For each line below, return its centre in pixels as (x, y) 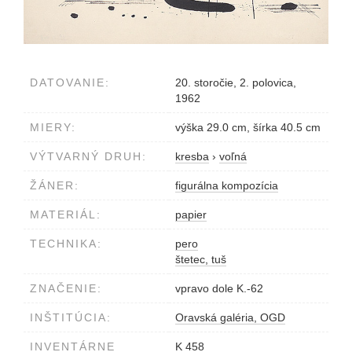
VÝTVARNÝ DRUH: (88, 156)
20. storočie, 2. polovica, (236, 82)
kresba (192, 156)
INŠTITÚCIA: (71, 317)
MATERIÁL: (66, 214)
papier (191, 214)
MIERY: (53, 127)
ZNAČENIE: (66, 288)
